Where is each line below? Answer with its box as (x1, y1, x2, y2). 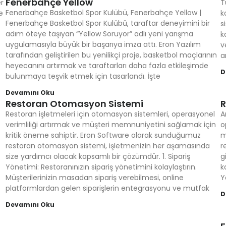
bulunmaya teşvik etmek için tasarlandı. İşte (5, 71, 160, 81)
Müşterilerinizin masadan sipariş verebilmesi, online (5, 173, 184, 183)
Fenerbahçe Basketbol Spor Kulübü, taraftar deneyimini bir (5, 18, 210, 28)
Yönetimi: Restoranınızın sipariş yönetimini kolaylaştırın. (5, 162, 197, 172)
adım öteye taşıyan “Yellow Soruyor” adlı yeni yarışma (5, 29, 193, 39)
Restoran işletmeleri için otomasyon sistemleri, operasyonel (5, 109, 215, 119)
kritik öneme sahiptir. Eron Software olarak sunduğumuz (5, 130, 201, 140)
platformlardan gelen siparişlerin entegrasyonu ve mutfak (5, 183, 209, 193)
